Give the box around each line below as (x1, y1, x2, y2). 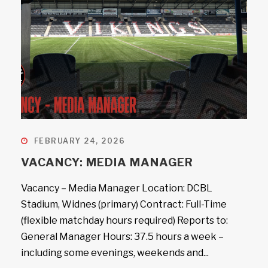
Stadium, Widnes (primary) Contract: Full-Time (21, 199, 227, 210)
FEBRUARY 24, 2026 (33, 136, 125, 145)
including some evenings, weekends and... (21, 247, 209, 258)
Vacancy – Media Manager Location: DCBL (21, 182, 212, 194)
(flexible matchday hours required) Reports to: (21, 215, 228, 226)
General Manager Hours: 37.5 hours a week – (21, 231, 224, 242)
